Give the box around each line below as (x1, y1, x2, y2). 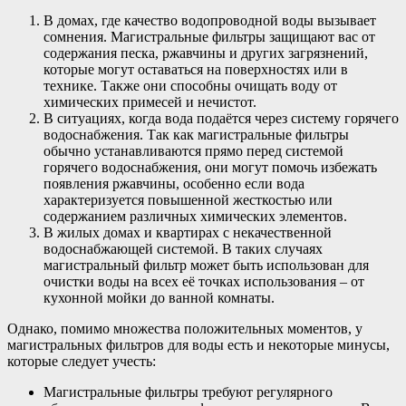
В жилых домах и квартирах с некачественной (43, 225, 332, 241)
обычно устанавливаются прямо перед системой (43, 143, 343, 159)
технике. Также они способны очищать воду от (43, 78, 337, 94)
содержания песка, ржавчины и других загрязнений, (43, 45, 368, 62)
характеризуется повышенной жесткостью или (43, 192, 333, 208)
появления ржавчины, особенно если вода (43, 176, 304, 192)
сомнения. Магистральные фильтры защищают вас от (43, 29, 375, 45)
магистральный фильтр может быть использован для (43, 257, 369, 274)
